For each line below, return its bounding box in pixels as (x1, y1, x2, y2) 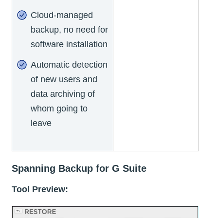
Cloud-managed (31, 10, 93, 20)
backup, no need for (31, 24, 108, 35)
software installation (31, 39, 108, 49)
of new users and (31, 74, 97, 84)
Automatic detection (31, 59, 108, 70)
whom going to (31, 103, 88, 113)
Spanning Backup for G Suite (12, 163, 146, 174)
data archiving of (31, 89, 95, 99)
